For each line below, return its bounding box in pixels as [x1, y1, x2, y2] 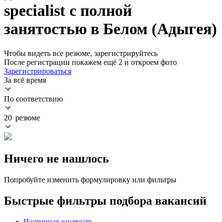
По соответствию [4, 94, 63, 103]
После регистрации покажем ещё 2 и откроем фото [4, 57, 177, 66]
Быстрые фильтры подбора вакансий [4, 194, 207, 207]
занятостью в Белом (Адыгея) [4, 20, 217, 38]
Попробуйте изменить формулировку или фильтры [4, 175, 176, 184]
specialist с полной [4, 1, 132, 20]
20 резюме [4, 113, 40, 122]
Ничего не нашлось [4, 152, 109, 165]
